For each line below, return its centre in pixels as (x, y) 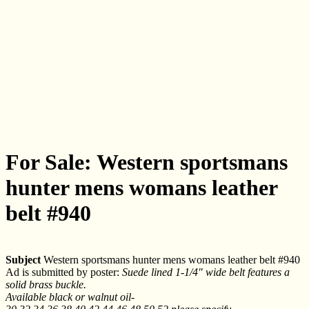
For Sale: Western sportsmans (147, 162)
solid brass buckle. (46, 284)
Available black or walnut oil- (70, 297)
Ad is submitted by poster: (64, 272)
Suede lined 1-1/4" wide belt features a (206, 272)
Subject (23, 259)
